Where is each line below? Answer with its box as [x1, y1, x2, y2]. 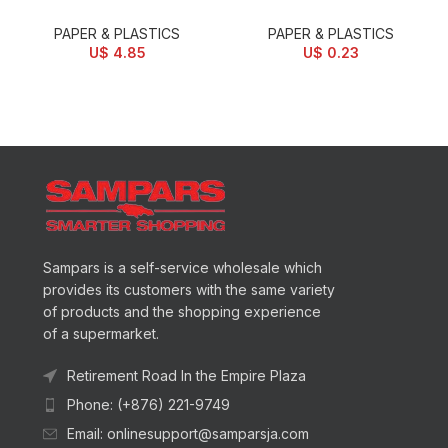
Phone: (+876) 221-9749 [66, 395, 230, 413]
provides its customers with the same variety [42, 280, 335, 298]
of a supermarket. [42, 324, 159, 342]
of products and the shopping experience [42, 302, 321, 320]
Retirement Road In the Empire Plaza [66, 366, 306, 384]
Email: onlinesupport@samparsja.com [66, 424, 309, 442]
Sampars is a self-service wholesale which [42, 258, 322, 276]
